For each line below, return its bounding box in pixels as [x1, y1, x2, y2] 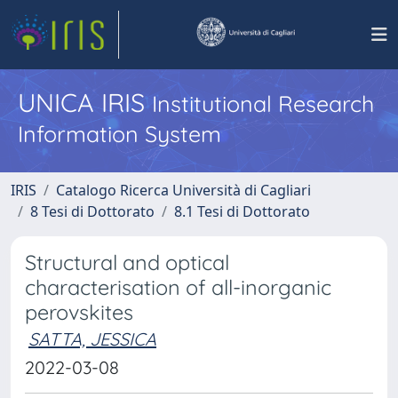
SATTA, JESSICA [28, 328, 156, 350]
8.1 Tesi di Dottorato [174, 202, 310, 221]
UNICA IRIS [18, 86, 152, 118]
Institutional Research [152, 90, 374, 117]
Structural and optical [25, 250, 229, 275]
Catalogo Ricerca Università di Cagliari [56, 180, 311, 200]
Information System [18, 120, 221, 147]
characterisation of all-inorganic [25, 275, 331, 300]
